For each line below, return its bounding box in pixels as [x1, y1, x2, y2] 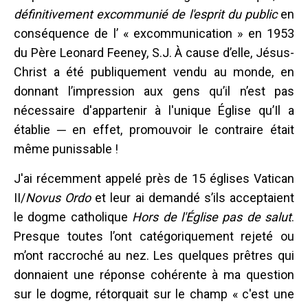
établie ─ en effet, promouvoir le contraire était [14, 122, 294, 137]
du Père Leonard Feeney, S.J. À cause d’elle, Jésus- [14, 45, 294, 60]
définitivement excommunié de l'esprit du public [14, 6, 277, 21]
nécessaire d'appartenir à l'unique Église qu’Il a [14, 102, 294, 118]
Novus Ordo [25, 190, 91, 205]
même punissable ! [14, 141, 118, 156]
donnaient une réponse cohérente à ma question [14, 267, 294, 282]
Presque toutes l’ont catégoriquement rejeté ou [14, 228, 294, 243]
